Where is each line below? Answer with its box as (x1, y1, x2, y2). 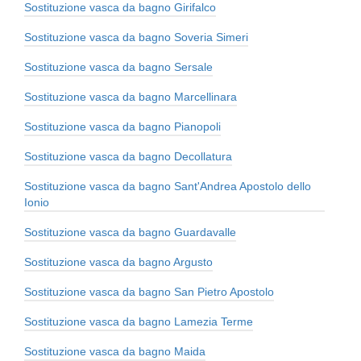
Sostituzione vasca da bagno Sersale (24, 60, 213, 74)
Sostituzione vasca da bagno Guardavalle (24, 226, 236, 239)
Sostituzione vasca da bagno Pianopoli (24, 120, 221, 134)
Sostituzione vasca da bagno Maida (24, 345, 205, 359)
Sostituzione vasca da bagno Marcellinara (24, 90, 237, 104)
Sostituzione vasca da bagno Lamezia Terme (24, 315, 253, 329)
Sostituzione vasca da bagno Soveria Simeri (24, 31, 248, 44)
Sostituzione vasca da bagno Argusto (24, 255, 213, 269)
